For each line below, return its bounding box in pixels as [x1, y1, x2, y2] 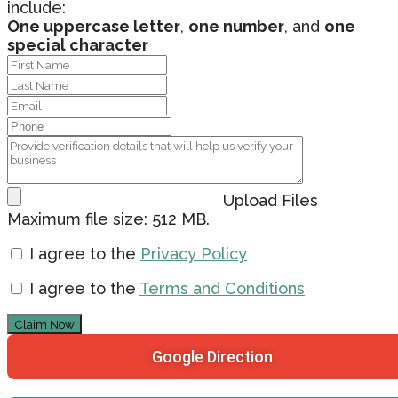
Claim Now [14, 316, 75, 331]
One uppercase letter [7, 16, 180, 36]
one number [188, 16, 284, 36]
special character [7, 35, 148, 54]
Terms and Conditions [139, 278, 305, 298]
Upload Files [223, 190, 318, 210]
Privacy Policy [140, 243, 247, 263]
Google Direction [152, 346, 273, 366]
